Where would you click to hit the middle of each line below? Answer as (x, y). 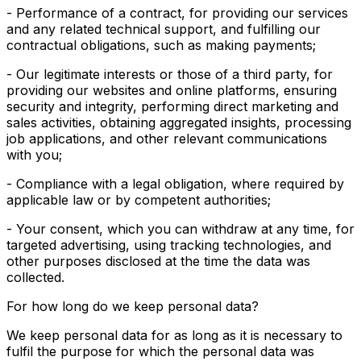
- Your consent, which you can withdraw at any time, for (180, 229)
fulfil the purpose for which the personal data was (160, 351)
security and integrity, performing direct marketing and (172, 106)
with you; (34, 155)
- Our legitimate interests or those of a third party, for (170, 74)
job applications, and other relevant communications (167, 139)
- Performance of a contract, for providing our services (177, 13)
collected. (35, 277)
